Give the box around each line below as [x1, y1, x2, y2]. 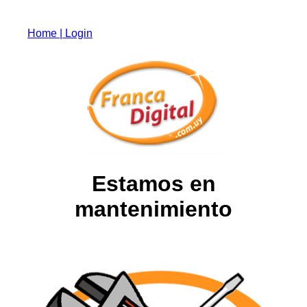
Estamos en [91, 171, 216, 197]
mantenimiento [75, 197, 232, 222]
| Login [60, 27, 93, 39]
